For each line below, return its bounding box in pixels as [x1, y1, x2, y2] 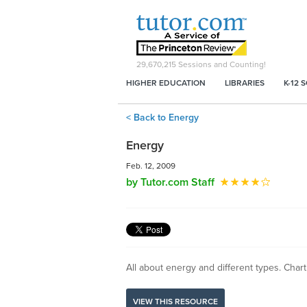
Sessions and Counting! [176, 60, 266, 69]
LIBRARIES [225, 78, 265, 88]
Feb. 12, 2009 [126, 161, 175, 171]
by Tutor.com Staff [126, 175, 214, 189]
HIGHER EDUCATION [126, 78, 206, 88]
